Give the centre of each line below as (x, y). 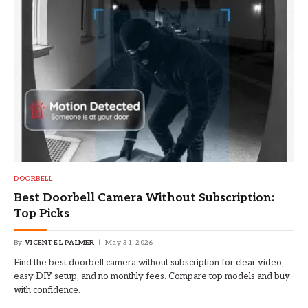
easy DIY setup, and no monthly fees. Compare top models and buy (152, 277)
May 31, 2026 (129, 243)
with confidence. (47, 290)
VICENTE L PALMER (59, 243)
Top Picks (42, 214)
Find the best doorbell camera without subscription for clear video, (149, 263)
